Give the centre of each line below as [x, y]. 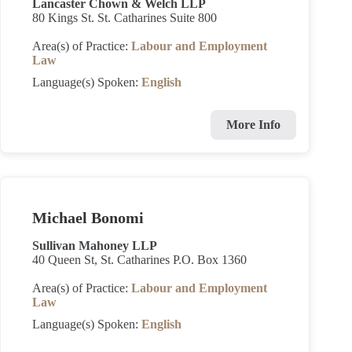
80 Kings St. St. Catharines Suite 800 [125, 18]
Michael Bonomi [88, 218]
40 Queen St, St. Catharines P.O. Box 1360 [139, 260]
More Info [254, 125]
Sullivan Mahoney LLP [95, 246]
